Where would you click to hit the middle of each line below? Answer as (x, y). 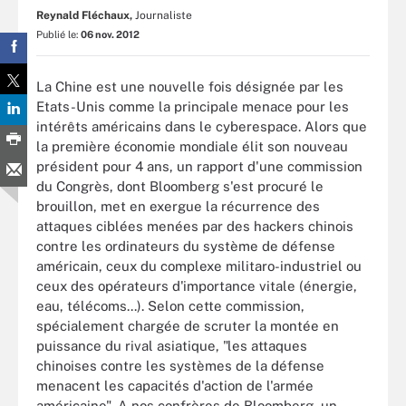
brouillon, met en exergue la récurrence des (178, 206)
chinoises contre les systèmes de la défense (180, 365)
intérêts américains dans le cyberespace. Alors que (202, 126)
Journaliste (164, 15)
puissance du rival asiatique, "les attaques (172, 345)
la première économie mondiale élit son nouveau (192, 146)
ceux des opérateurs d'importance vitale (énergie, (197, 285)
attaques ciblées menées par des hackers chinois (195, 226)
